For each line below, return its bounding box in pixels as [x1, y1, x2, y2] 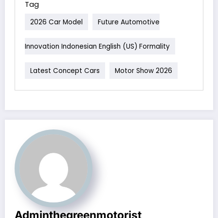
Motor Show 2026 [115, 66, 172, 75]
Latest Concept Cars [30, 66, 100, 75]
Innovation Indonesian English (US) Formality [25, 41, 170, 51]
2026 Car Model [30, 17, 83, 27]
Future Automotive [98, 17, 160, 27]
